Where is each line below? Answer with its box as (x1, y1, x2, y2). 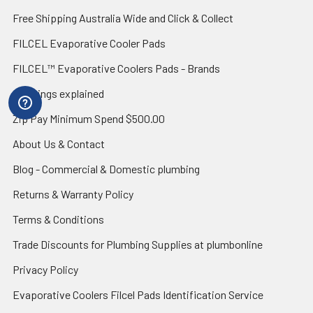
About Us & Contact (13, 136, 105, 150)
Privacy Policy (13, 262, 78, 276)
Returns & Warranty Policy (13, 187, 133, 201)
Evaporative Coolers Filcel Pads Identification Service (13, 287, 263, 301)
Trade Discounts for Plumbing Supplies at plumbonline (13, 237, 263, 251)
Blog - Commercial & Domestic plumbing (13, 161, 200, 175)
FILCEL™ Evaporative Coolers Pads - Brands (13, 61, 220, 75)
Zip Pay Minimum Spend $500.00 (13, 111, 165, 125)
